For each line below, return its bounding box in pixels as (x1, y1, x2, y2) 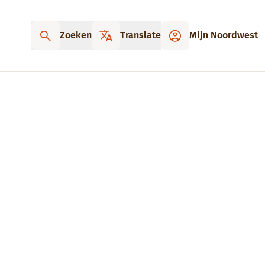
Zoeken (60, 30, 92, 41)
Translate (120, 30, 161, 41)
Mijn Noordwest (189, 30, 258, 41)
